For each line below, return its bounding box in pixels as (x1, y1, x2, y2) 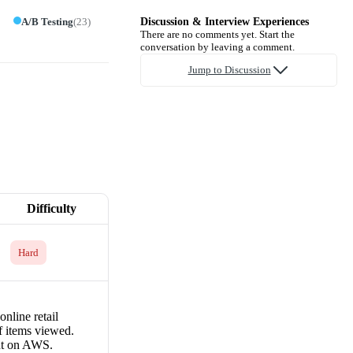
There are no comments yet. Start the (140, 28, 295, 40)
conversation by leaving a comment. (140, 40, 295, 53)
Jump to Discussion (188, 63, 271, 76)
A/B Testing (21, 15, 73, 28)
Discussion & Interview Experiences (140, 15, 309, 28)
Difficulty (26, 201, 76, 215)
